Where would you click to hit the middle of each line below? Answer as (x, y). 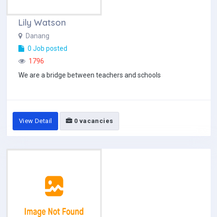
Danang (37, 36)
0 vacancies (93, 121)
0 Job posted (47, 48)
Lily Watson (42, 23)
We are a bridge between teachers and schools (90, 75)
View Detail (36, 121)
